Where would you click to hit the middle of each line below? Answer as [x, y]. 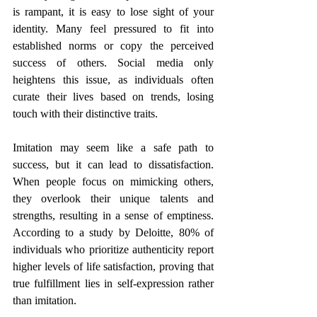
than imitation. [45, 301]
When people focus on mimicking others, [113, 182]
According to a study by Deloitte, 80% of [113, 233]
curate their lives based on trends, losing [113, 97]
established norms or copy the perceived [113, 46]
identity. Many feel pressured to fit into [113, 29]
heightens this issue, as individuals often [113, 80]
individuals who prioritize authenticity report [113, 250]
